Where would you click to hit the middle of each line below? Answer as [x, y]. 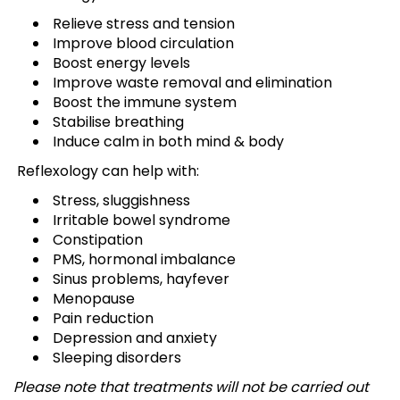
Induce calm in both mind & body [167, 142]
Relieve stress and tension [142, 24]
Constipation [96, 240]
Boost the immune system [143, 103]
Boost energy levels [120, 63]
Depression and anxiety [133, 338]
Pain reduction [101, 319]
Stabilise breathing [117, 122]
